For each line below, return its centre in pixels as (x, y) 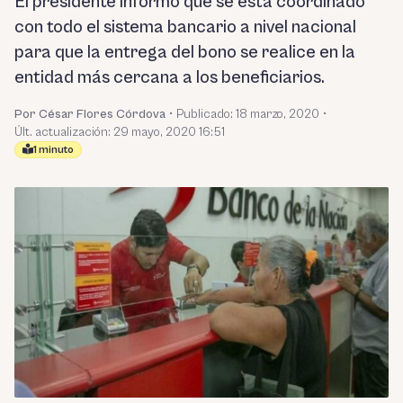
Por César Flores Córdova (90, 114)
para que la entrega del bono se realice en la (185, 53)
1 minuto (54, 150)
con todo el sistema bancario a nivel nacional (185, 27)
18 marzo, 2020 (278, 114)
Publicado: (206, 114)
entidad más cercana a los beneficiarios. (170, 78)
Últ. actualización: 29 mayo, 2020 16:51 (120, 132)
